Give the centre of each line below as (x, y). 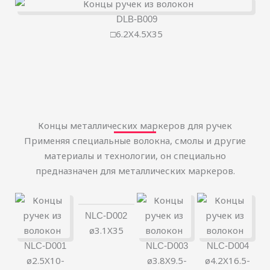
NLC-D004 (228, 246)
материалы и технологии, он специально (135, 156)
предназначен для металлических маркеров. (135, 171)
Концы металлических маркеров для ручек (135, 126)
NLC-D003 (167, 246)
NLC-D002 (106, 216)
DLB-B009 (137, 19)
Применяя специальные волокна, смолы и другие (135, 141)
